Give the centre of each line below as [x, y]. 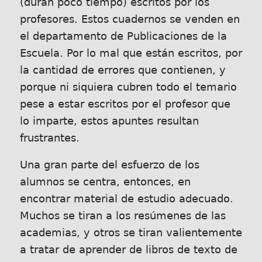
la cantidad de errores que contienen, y [123, 70]
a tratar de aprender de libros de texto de [128, 250]
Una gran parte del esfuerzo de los [109, 165]
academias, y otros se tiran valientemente [131, 233]
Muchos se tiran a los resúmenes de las [123, 216]
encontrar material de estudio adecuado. [126, 199]
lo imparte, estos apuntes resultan [109, 121]
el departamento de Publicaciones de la [123, 36]
